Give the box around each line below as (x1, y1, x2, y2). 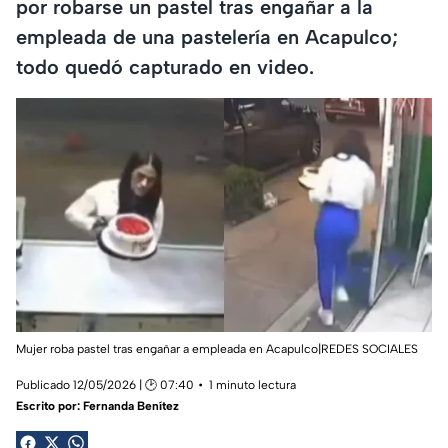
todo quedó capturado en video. (16, 54, 314, 79)
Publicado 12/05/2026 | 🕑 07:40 (16, 378, 194, 393)
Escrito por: (16, 399, 83, 414)
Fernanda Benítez (83, 399, 179, 414)
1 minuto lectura (209, 378, 296, 393)
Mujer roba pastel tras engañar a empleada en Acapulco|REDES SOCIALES (16, 342, 418, 357)
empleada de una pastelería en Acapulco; (16, 24, 398, 49)
